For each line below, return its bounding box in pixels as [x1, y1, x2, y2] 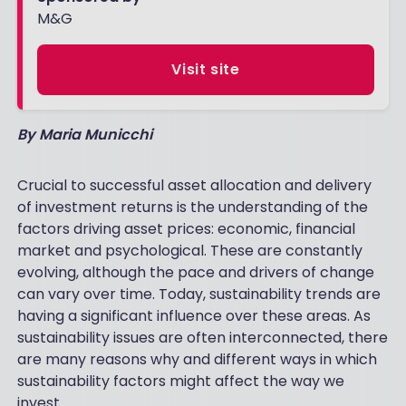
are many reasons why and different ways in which [16, 349, 377, 370]
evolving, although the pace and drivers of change [16, 262, 374, 283]
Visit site [171, 59, 240, 80]
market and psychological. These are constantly [16, 240, 362, 261]
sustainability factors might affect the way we [16, 371, 344, 391]
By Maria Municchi [16, 124, 152, 145]
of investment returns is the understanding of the [16, 197, 368, 217]
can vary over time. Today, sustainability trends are [16, 284, 381, 304]
